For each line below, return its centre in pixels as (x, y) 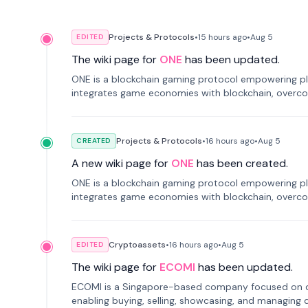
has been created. (242, 163)
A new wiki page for (120, 163)
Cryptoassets (137, 245)
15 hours (214, 37)
